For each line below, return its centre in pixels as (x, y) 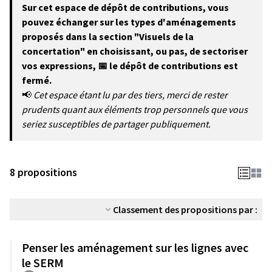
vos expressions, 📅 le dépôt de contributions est (130, 66)
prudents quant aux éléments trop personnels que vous (135, 109)
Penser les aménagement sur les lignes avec (135, 247)
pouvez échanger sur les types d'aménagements (129, 22)
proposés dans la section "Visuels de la (108, 36)
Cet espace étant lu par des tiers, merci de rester (131, 95)
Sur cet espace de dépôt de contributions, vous (125, 7)
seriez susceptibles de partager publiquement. (116, 124)
